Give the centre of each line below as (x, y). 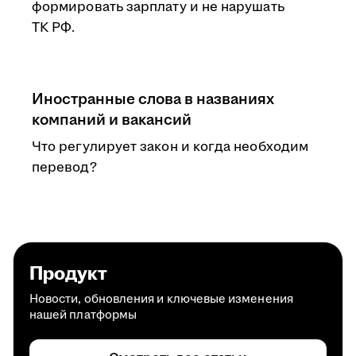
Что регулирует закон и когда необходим (170, 147)
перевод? (64, 168)
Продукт (68, 274)
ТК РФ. (54, 28)
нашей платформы (83, 315)
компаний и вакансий (112, 120)
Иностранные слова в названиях (153, 99)
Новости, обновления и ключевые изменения (161, 299)
